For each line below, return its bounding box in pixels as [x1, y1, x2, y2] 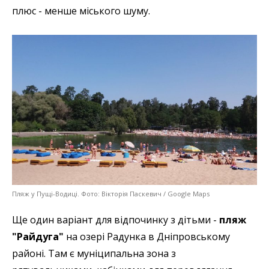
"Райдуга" [12, 230, 66, 244]
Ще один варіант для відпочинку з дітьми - [12, 213, 219, 227]
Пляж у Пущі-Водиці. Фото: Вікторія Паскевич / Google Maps [12, 189, 210, 199]
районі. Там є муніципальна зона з [12, 247, 176, 261]
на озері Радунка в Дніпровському [66, 230, 230, 244]
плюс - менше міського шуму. [12, 4, 150, 17]
